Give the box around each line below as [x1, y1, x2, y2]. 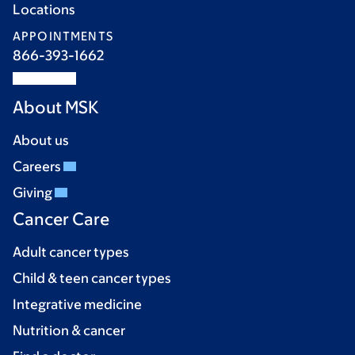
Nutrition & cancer [13, 323, 125, 338]
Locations [13, 2, 75, 17]
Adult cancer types [13, 244, 129, 260]
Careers [13, 158, 63, 174]
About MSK [13, 97, 99, 117]
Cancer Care [13, 209, 109, 229]
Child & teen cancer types [13, 270, 171, 286]
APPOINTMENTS [13, 29, 113, 43]
